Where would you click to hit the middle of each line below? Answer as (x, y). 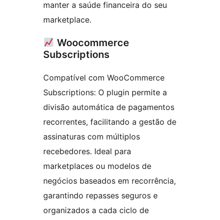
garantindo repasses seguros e (100, 196)
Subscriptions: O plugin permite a (105, 93)
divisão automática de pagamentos (109, 107)
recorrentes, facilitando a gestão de (110, 122)
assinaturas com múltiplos (92, 137)
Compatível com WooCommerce (104, 78)
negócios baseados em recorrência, (110, 181)
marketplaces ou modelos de (97, 166)
